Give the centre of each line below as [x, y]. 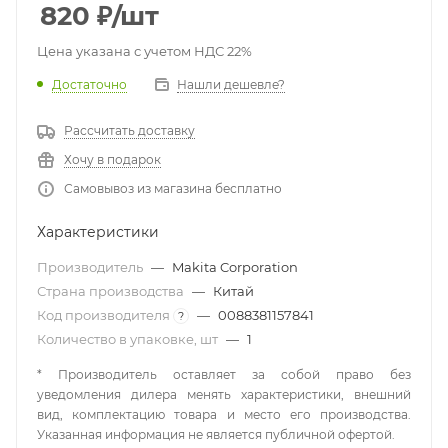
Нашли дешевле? [231, 84]
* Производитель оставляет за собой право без [224, 374]
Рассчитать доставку [129, 130]
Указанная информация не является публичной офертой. [216, 434]
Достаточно [89, 84]
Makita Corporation [235, 267]
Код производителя [105, 315]
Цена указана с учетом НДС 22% [144, 51]
